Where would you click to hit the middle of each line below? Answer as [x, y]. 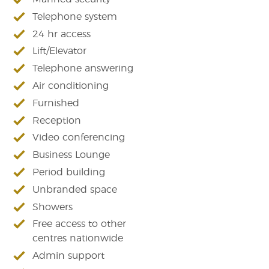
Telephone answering [83, 69]
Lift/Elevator [60, 51]
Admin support [69, 256]
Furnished [56, 103]
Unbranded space [75, 189]
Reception [57, 120]
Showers [53, 207]
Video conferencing [79, 138]
